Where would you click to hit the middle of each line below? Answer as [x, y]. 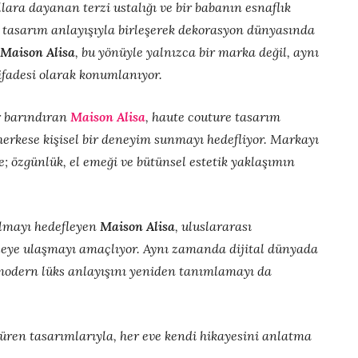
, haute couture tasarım [213, 117]
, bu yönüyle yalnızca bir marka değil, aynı [197, 52]
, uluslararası [213, 227]
